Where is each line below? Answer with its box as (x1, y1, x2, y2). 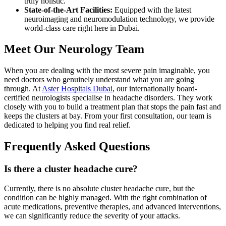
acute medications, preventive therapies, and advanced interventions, (4, 202, 221, 211)
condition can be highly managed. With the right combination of (4, 193, 207, 202)
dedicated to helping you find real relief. (4, 121, 131, 130)
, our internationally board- (112, 84, 197, 93)
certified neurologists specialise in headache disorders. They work (4, 93, 212, 102)
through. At (4, 84, 42, 93)
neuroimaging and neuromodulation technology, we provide (24, 14, 214, 23)
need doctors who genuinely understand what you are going (4, 75, 194, 84)
